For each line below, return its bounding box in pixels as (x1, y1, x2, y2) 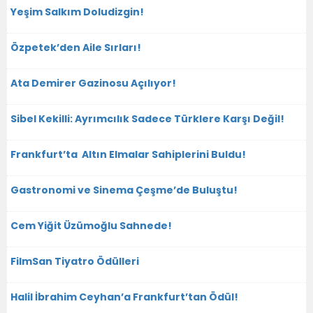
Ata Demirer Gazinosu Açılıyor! (10, 75, 176, 90)
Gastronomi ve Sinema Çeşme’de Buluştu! (10, 182, 238, 197)
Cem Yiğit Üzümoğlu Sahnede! (10, 218, 172, 233)
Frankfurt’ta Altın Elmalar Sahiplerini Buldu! (10, 147, 246, 161)
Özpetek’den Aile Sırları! (10, 40, 141, 54)
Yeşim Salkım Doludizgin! (10, 4, 144, 19)
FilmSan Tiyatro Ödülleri (10, 254, 139, 268)
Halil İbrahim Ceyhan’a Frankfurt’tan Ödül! (10, 289, 238, 304)
